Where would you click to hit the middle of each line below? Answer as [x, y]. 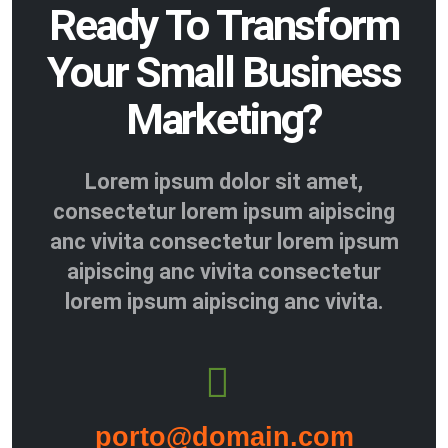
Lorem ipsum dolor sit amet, [224, 181]
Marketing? [224, 119]
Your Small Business [224, 72]
